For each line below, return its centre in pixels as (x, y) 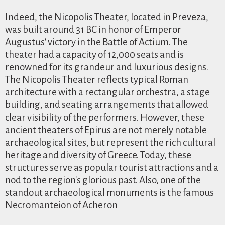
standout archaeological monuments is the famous (109, 193)
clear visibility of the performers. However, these (105, 117)
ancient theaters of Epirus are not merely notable (106, 130)
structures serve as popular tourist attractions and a (112, 167)
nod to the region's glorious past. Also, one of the (103, 180)
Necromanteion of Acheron (61, 205)
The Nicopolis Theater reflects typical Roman (97, 80)
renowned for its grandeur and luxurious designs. (107, 67)
